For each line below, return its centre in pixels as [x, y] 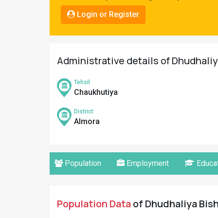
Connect [24, 41]
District [84, 111]
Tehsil [82, 82]
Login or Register [107, 14]
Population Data [94, 204]
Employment [147, 163]
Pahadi [21, 9]
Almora [87, 121]
